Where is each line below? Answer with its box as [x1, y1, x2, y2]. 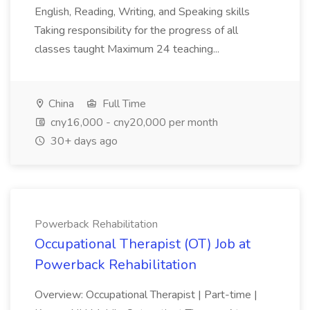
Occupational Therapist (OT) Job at [35, 235, 250, 253]
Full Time [100, 96, 146, 111]
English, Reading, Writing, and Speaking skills [35, 4, 250, 19]
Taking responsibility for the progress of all [35, 23, 238, 38]
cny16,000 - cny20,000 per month [48, 115, 218, 130]
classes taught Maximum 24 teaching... [35, 42, 222, 57]
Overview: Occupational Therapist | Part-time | [35, 287, 257, 302]
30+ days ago [48, 134, 118, 149]
